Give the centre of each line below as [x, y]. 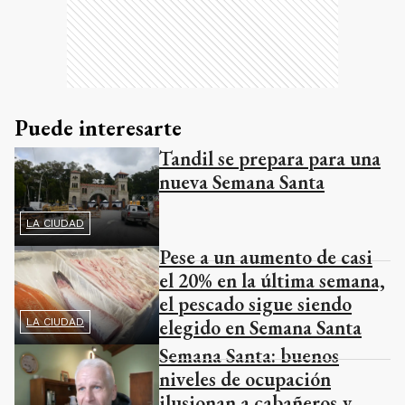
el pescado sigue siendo [255, 304]
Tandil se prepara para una [270, 158]
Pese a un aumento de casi [266, 257]
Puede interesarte [98, 127]
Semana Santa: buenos [249, 355]
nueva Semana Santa [242, 182]
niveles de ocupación [245, 379]
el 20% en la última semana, [272, 280]
